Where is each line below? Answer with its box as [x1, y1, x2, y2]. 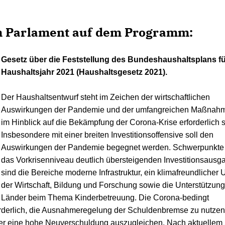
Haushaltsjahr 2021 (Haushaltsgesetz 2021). [1, 68, 168, 76]
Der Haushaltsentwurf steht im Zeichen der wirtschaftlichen [1, 93, 210, 101]
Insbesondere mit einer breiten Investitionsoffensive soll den [1, 131, 214, 139]
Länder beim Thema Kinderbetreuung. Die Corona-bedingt [1, 193, 209, 202]
